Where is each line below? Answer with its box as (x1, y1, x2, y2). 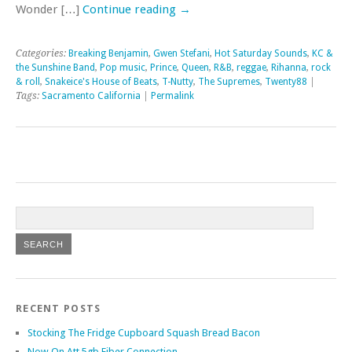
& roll (16, 75, 40, 87)
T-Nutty (162, 75, 193, 87)
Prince (150, 61, 177, 73)
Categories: (16, 47, 68, 59)
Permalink (151, 90, 194, 101)
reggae (236, 61, 266, 73)
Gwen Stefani (153, 47, 210, 59)
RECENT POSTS (16, 302, 101, 314)
